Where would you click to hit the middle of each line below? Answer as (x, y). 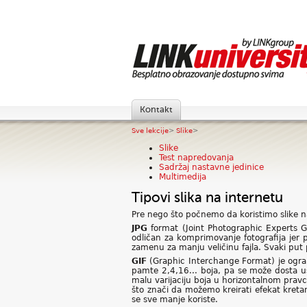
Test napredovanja (196, 158)
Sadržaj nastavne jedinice (211, 167)
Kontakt (156, 110)
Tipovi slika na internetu (207, 198)
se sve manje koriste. (175, 299)
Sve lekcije (150, 131)
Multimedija (183, 177)
